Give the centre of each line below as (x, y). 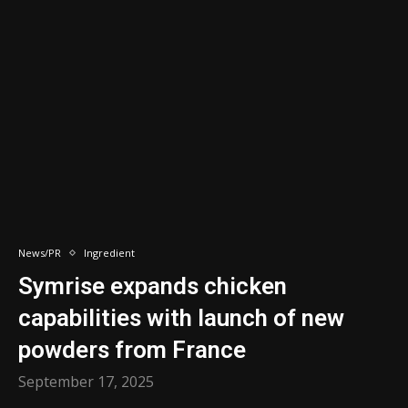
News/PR (40, 253)
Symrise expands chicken (153, 286)
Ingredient (109, 253)
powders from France (132, 350)
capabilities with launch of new (181, 318)
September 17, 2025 (86, 382)
